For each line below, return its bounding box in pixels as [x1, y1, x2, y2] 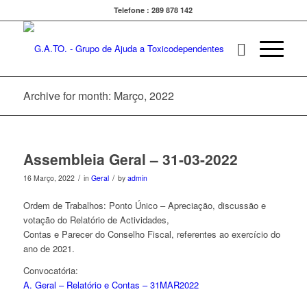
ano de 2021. [23, 242, 75, 256]
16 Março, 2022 [23, 173, 75, 183]
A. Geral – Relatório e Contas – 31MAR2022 [23, 278, 199, 292]
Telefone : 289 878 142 [114, 5, 193, 15]
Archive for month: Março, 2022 [23, 88, 174, 103]
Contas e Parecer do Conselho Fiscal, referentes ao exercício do [23, 228, 280, 241]
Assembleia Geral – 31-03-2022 [23, 149, 238, 169]
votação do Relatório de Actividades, [23, 213, 169, 227]
